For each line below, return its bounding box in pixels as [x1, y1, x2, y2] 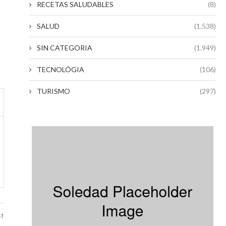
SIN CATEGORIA [37, 43, 92, 52]
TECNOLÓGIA [37, 65, 84, 74]
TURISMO [37, 87, 70, 95]
